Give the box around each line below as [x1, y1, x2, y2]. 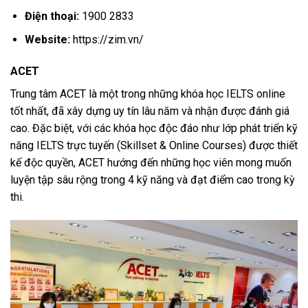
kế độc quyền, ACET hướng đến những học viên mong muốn [10, 155, 291, 169]
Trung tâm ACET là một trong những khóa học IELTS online [10, 87, 285, 100]
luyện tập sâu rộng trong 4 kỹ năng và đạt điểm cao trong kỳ [10, 173, 295, 186]
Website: [24, 33, 70, 47]
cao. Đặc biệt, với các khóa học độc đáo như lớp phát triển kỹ [10, 121, 298, 135]
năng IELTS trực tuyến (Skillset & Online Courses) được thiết [10, 138, 298, 152]
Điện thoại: [24, 9, 79, 23]
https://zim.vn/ [69, 33, 144, 47]
